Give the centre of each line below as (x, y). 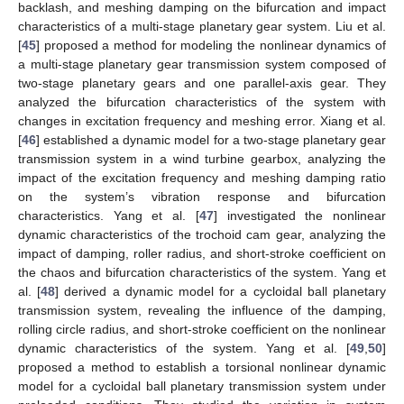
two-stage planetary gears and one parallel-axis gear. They (202, 83)
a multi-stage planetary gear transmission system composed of (202, 64)
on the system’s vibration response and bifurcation (202, 196)
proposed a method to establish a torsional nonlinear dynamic (202, 367)
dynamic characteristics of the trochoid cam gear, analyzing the (202, 234)
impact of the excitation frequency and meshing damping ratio (202, 177)
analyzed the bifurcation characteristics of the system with (202, 101)
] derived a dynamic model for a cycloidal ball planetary (221, 291)
